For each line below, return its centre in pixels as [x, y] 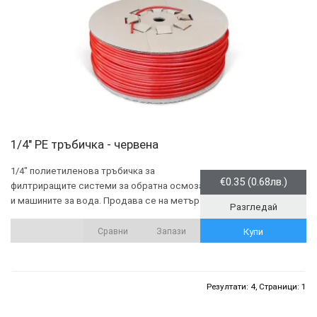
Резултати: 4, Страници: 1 [257, 287]
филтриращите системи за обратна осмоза [107, 186]
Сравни [113, 232]
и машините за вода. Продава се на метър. [106, 201]
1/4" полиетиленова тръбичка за [83, 171]
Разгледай [253, 207]
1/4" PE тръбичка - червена [85, 145]
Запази [171, 232]
